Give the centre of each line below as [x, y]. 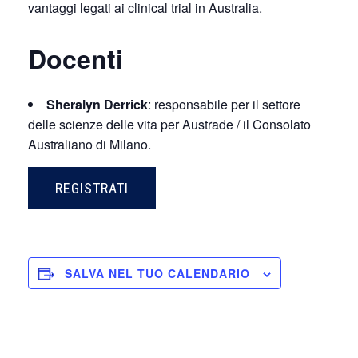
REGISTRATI [92, 189]
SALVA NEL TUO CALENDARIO [157, 274]
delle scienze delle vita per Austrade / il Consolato [169, 125]
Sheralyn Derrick [97, 105]
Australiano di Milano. [89, 145]
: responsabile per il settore [224, 105]
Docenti [76, 59]
